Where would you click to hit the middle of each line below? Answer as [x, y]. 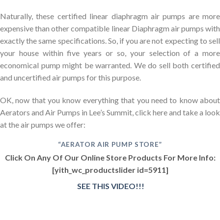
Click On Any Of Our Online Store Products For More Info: [110, 157]
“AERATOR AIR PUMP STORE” [110, 144]
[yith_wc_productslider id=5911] [110, 169]
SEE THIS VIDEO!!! [111, 186]
